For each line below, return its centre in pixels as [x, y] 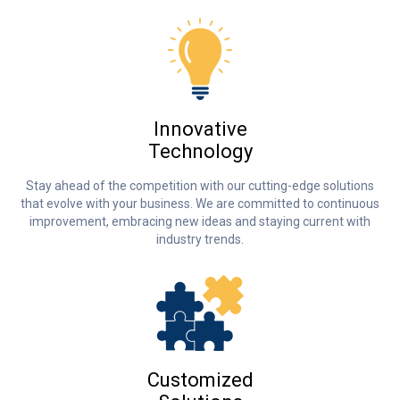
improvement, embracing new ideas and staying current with [200, 222]
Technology [200, 152]
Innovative [200, 129]
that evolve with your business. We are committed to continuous [200, 204]
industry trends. [200, 240]
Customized [200, 380]
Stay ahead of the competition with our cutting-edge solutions [200, 186]
